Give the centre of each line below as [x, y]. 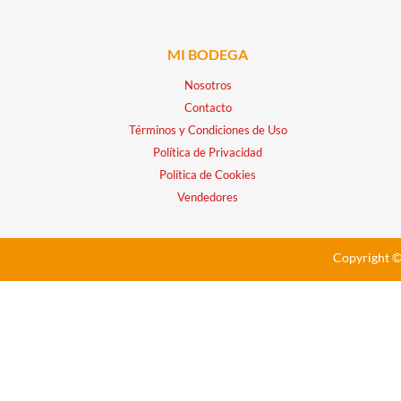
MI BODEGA [208, 54]
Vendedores [208, 196]
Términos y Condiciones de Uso [208, 129]
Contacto [208, 107]
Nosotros [208, 85]
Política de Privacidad [208, 152]
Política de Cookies [208, 174]
